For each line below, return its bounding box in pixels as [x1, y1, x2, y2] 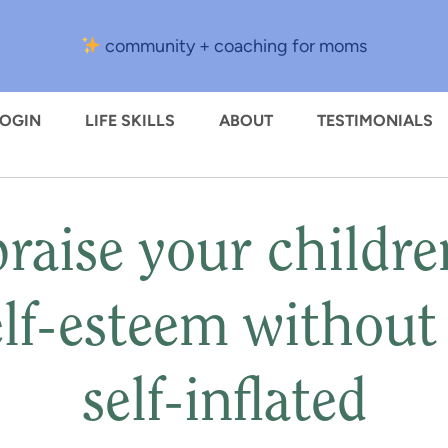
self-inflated [81, 375, 367, 435]
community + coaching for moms [101, 35, 368, 57]
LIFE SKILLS [85, 111, 175, 130]
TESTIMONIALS [317, 111, 433, 130]
